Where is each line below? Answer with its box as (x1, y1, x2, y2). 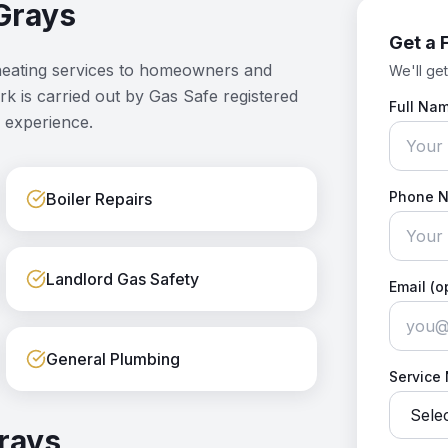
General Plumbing (46, 349, 181, 369)
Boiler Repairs (46, 189, 153, 209)
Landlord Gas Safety (46, 269, 200, 289)
